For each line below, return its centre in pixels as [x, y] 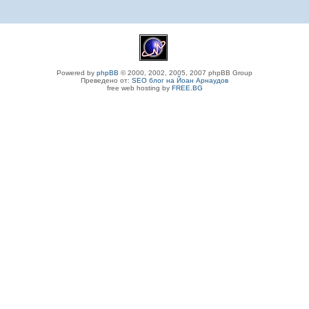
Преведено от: [106, 80]
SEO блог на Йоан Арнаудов [180, 80]
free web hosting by [139, 88]
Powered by [77, 72]
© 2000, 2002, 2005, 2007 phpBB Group [186, 72]
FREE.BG [187, 88]
